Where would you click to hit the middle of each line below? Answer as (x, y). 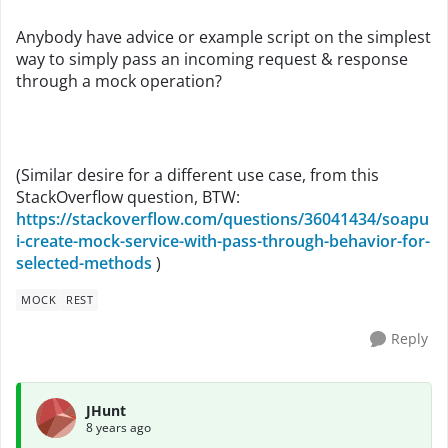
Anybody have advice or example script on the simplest (223, 37)
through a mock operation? (119, 81)
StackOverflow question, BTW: (128, 197)
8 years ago (118, 427)
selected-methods (84, 263)
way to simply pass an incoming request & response (212, 59)
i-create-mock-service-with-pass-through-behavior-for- (223, 241)
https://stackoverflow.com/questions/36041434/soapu (222, 219)
